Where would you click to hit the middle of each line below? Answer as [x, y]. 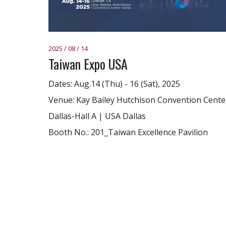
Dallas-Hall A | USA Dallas [97, 116]
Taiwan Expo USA [88, 64]
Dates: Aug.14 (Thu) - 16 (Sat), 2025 [114, 84]
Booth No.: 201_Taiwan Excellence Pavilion [128, 132]
